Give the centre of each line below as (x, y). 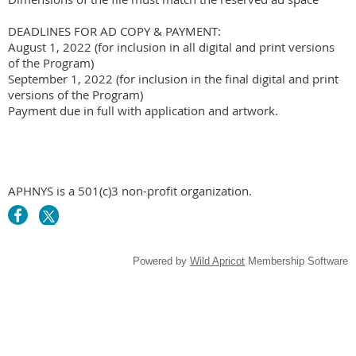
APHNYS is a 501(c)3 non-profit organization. (130, 190)
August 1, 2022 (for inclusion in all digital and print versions (171, 46)
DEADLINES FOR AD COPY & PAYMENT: (114, 31)
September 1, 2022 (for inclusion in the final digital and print (173, 78)
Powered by (161, 261)
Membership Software (296, 261)
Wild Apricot (217, 261)
